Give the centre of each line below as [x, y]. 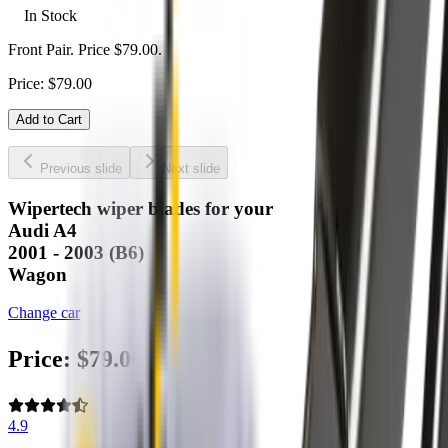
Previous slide [81, 168]
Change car [44, 313]
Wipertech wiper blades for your [140, 208]
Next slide [191, 168]
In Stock [50, 15]
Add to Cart [49, 119]
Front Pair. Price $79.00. [85, 49]
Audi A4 [42, 230]
